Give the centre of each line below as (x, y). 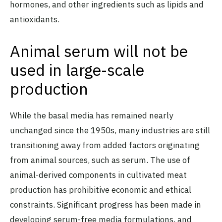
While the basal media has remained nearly (91, 116)
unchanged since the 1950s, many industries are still (110, 131)
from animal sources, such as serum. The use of (100, 160)
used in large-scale (77, 70)
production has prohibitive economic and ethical (101, 190)
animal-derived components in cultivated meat (98, 175)
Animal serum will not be (99, 51)
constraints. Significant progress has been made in (106, 205)
